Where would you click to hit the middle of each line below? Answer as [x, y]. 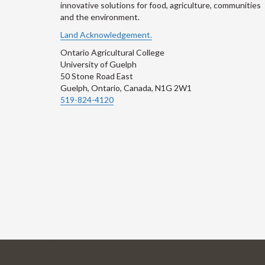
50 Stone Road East [97, 76]
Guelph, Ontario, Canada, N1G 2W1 [126, 88]
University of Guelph [98, 64]
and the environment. [100, 17]
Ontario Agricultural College [112, 52]
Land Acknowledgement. [106, 35]
